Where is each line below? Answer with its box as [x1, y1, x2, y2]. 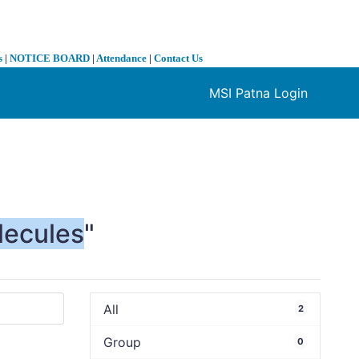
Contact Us [154, 52, 203, 65]
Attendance [96, 52, 147, 65]
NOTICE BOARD [10, 52, 90, 65]
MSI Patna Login [209, 85, 308, 102]
